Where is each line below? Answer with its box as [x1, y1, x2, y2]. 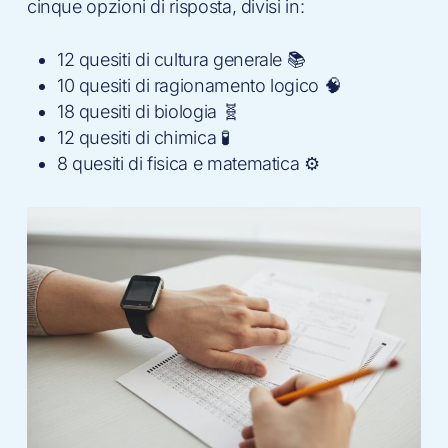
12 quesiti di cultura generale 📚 [56, 49, 306, 71]
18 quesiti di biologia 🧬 [56, 101, 240, 123]
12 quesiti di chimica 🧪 [56, 127, 230, 149]
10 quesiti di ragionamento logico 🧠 [56, 75, 342, 97]
